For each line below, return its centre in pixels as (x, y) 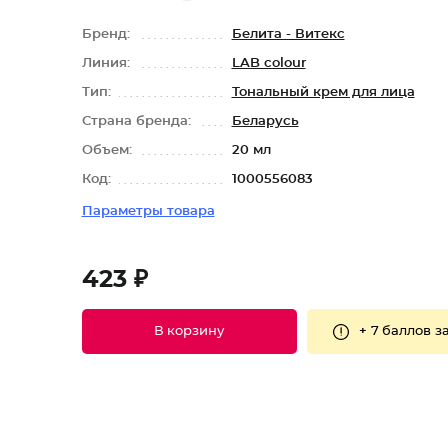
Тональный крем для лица (323, 92)
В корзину (189, 331)
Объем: (108, 150)
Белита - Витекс (288, 34)
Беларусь (265, 121)
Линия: (107, 63)
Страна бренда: (138, 121)
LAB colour (268, 63)
